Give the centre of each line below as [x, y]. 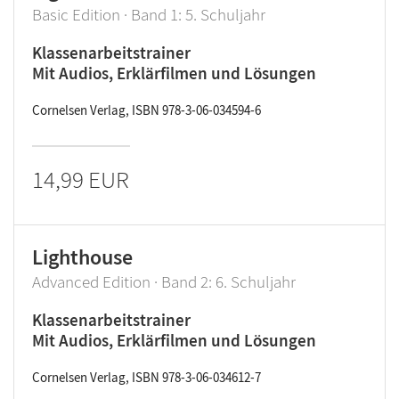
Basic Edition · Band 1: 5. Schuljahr [149, 14]
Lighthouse [82, 257]
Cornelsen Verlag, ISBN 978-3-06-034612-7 [147, 377]
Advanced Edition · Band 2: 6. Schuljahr [164, 281]
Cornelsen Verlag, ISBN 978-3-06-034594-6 [147, 110]
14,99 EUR [81, 179]
